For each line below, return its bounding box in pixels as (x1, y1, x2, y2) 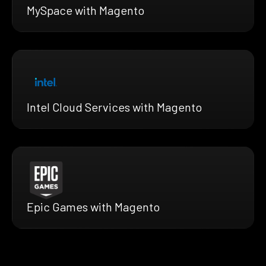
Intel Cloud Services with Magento (27, 99, 202, 114)
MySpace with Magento (27, 2, 144, 17)
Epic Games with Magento (27, 199, 160, 214)
